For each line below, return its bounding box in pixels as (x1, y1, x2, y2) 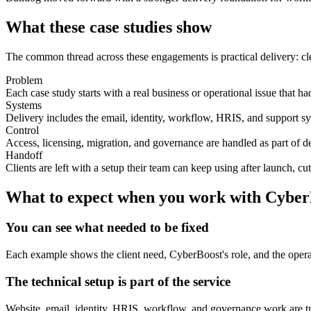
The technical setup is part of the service (6, 274, 230, 289)
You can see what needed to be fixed (6, 220, 209, 235)
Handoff (6, 149, 42, 161)
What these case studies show (6, 17, 212, 36)
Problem (6, 74, 42, 86)
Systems (6, 99, 42, 111)
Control (6, 124, 39, 136)
